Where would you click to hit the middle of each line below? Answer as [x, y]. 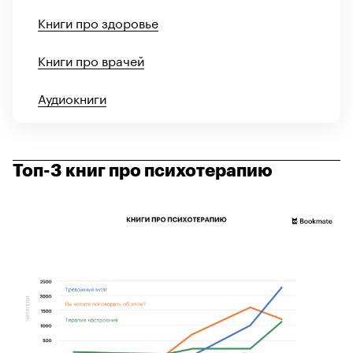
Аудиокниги [72, 97]
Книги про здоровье [98, 21]
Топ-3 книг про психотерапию [143, 171]
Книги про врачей [91, 59]
